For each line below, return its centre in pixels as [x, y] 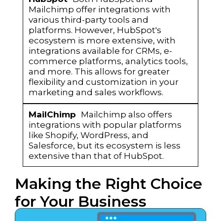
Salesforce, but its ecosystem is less [104, 145]
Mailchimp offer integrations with [99, 10]
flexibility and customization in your [103, 82]
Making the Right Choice [109, 184]
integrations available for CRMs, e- [100, 51]
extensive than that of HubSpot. [96, 156]
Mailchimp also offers [126, 114]
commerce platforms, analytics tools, [108, 61]
